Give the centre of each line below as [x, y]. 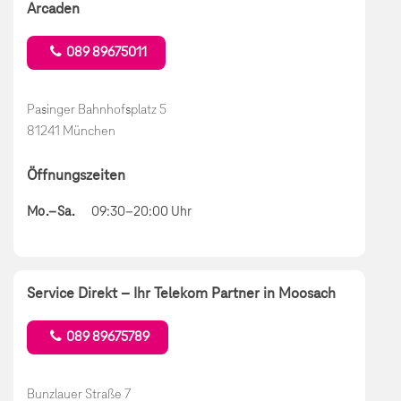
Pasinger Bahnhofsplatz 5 [97, 109]
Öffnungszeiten [76, 175]
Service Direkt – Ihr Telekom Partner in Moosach [181, 293]
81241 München [71, 130]
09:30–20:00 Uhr [141, 212]
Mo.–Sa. [51, 212]
